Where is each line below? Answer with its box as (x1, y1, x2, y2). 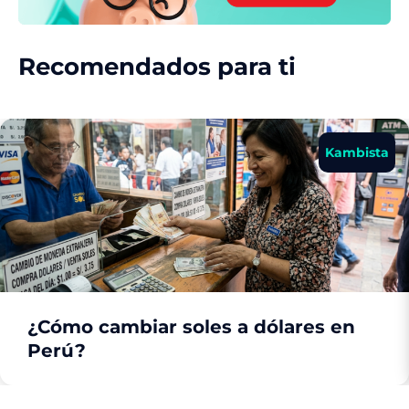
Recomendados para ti (18, 51, 296, 81)
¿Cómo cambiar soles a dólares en (27, 315, 355, 338)
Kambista (325, 143, 389, 161)
